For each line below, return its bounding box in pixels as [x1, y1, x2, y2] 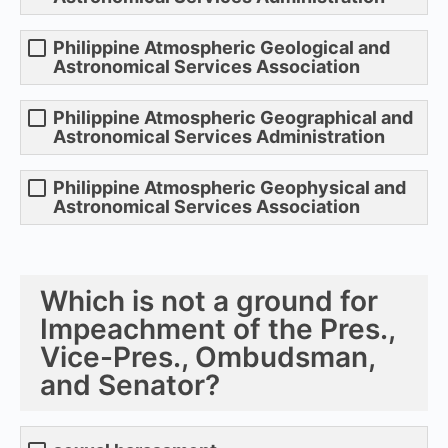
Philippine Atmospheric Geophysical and [53, 176, 406, 198]
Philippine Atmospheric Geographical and [53, 106, 413, 128]
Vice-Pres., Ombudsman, [40, 339, 375, 374]
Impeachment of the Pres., [40, 311, 395, 346]
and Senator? [40, 367, 220, 402]
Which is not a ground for [40, 283, 378, 318]
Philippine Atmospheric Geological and [53, 36, 390, 58]
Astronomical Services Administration [53, 125, 385, 147]
